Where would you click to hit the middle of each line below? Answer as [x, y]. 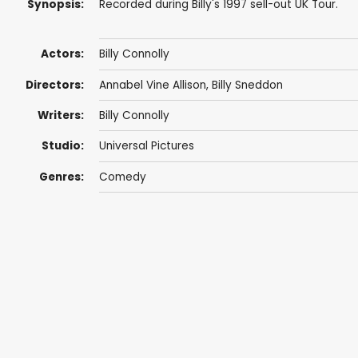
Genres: [61, 177]
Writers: [60, 116]
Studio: [62, 146]
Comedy [122, 177]
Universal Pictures [146, 146]
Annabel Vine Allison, [155, 85]
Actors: [62, 54]
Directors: [54, 85]
